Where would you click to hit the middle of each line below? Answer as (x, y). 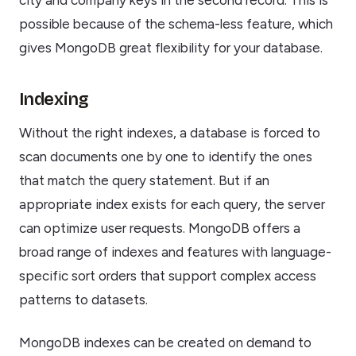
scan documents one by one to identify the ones (166, 157)
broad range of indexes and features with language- (175, 252)
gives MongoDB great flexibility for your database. (171, 48)
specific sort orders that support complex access (168, 276)
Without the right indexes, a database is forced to (170, 133)
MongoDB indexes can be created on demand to (165, 343)
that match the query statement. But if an (144, 181)
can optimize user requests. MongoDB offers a (160, 228)
